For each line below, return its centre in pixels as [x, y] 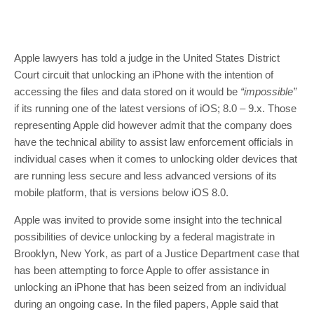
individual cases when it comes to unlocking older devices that [156, 159]
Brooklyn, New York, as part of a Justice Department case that [157, 253]
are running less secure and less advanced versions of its [145, 176]
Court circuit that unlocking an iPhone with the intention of [144, 75]
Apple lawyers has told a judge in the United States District [147, 58]
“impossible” [268, 91]
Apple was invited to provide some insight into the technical [148, 220]
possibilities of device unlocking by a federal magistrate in [144, 237]
